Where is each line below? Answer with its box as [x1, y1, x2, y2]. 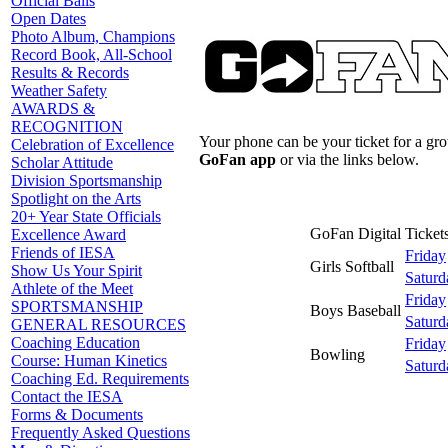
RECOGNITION [11, 118, 123, 135]
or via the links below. [276, 150, 419, 168]
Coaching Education [11, 334, 140, 351]
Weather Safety [11, 82, 107, 99]
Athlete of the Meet [11, 280, 133, 297]
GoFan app [199, 150, 276, 168]
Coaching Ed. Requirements [11, 370, 189, 387]
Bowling [310, 345, 365, 363]
